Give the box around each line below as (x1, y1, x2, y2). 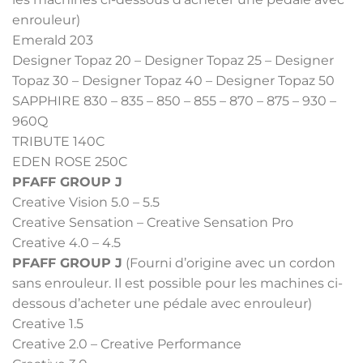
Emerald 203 (12, 32, 93, 48)
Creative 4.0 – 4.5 (12, 234, 121, 250)
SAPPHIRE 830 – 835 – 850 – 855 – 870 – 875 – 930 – (12, 92, 336, 109)
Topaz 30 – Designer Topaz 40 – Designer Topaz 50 (12, 72, 335, 88)
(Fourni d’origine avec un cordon (122, 254, 335, 271)
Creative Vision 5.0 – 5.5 (12, 194, 160, 210)
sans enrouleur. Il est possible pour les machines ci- (12, 275, 343, 291)
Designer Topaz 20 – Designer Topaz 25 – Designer (12, 52, 334, 68)
